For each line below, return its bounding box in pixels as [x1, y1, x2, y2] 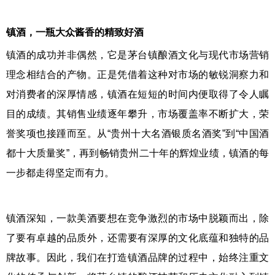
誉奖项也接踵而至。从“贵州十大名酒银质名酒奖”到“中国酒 [6, 128, 269, 139]
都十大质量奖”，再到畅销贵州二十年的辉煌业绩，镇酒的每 [6, 148, 269, 158]
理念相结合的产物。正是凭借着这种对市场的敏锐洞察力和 [6, 69, 269, 80]
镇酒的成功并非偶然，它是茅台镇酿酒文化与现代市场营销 [6, 50, 269, 60]
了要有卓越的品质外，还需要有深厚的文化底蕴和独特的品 [6, 233, 269, 243]
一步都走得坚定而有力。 [6, 168, 114, 178]
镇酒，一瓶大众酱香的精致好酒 [6, 27, 144, 37]
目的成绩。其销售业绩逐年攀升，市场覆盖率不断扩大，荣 [6, 109, 269, 119]
